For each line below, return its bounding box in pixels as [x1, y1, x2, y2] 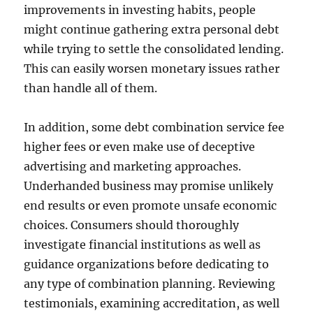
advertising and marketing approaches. [24, 159, 242, 173]
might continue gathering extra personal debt [24, 22, 280, 36]
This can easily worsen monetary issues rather [24, 61, 280, 75]
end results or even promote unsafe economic [24, 198, 277, 212]
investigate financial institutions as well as [24, 238, 261, 252]
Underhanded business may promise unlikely [24, 179, 274, 193]
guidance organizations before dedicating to [24, 257, 270, 271]
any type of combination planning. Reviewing [24, 277, 276, 291]
